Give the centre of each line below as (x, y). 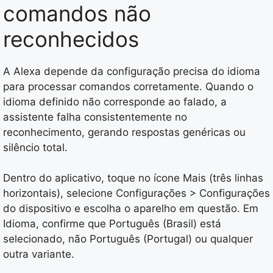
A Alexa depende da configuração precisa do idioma (132, 71)
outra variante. (39, 254)
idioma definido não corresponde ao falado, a (115, 101)
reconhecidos (71, 39)
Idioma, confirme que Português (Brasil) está (112, 224)
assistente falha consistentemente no (95, 117)
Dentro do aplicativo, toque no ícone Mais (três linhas (133, 178)
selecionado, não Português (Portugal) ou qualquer (128, 239)
